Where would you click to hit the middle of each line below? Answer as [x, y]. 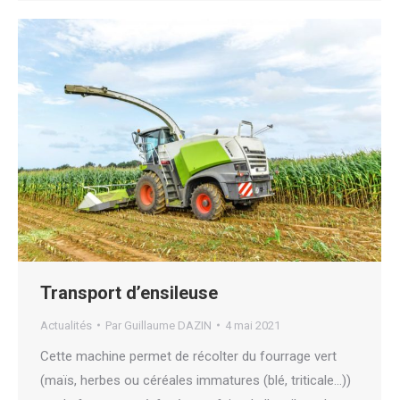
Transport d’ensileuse [129, 292]
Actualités [66, 325]
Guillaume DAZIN [168, 325]
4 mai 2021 [253, 325]
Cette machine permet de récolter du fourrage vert [188, 356]
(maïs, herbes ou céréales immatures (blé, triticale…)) [196, 380]
